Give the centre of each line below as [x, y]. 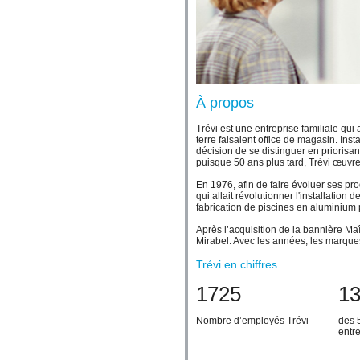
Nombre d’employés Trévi [252, 321]
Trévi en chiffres [237, 264]
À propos [225, 103]
